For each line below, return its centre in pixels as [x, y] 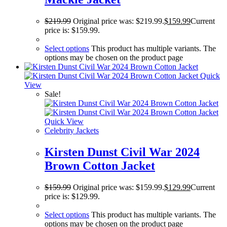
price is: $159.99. [72, 30]
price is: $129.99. [72, 197]
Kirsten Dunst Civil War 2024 [122, 152]
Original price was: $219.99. [119, 21]
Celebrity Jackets [72, 131]
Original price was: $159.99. [119, 187]
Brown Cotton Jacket [100, 166]
